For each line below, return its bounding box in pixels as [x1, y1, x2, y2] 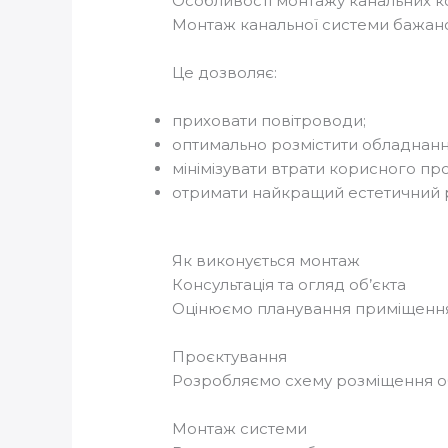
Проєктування [172, 347, 288, 367]
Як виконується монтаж [172, 251, 361, 271]
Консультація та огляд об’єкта [172, 275, 407, 295]
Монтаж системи [172, 419, 308, 439]
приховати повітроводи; [172, 110, 367, 130]
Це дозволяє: [172, 62, 278, 82]
